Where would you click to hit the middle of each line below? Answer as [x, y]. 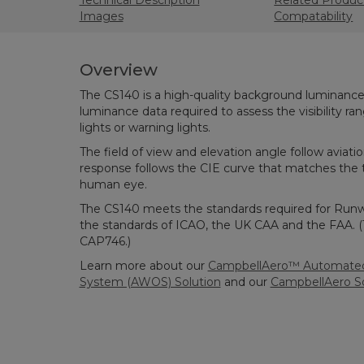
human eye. [113, 184]
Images [101, 16]
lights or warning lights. [145, 128]
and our [245, 282]
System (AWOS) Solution [150, 282]
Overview [118, 70]
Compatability [314, 16]
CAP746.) [105, 241]
